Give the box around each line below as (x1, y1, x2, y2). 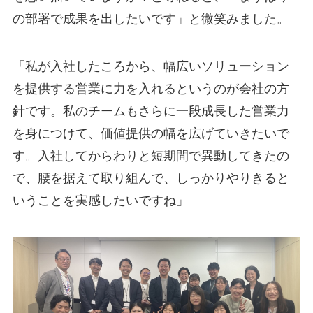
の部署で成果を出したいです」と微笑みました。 (12, 11, 289, 26)
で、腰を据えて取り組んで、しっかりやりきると (12, 170, 289, 185)
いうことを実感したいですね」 (12, 193, 189, 208)
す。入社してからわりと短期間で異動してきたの (12, 148, 289, 163)
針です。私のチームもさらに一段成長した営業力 (12, 103, 289, 118)
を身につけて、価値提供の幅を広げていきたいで (12, 126, 289, 140)
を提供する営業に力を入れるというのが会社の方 (12, 81, 289, 96)
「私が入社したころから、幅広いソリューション (12, 59, 289, 73)
